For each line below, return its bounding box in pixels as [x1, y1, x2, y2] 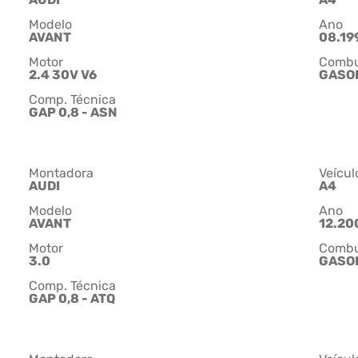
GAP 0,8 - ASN [29, 105, 117, 121]
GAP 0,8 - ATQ [29, 291, 115, 307]
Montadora [29, 165, 93, 181]
